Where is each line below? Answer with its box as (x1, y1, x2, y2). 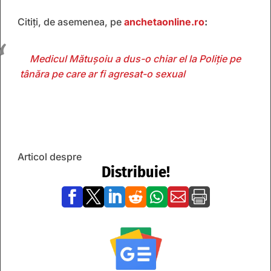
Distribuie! (101, 162, 170, 181)
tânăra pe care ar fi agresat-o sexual (20, 67, 185, 80)
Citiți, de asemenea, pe (18, 15, 124, 28)
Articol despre (18, 150, 82, 163)
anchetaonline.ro (124, 15, 204, 28)
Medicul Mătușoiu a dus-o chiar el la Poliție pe (30, 52, 241, 65)
